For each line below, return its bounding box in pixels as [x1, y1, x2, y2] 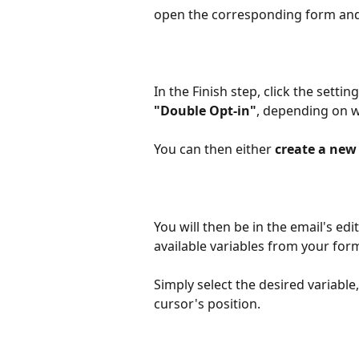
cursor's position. [154, 294, 260, 313]
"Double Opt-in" [154, 102, 256, 120]
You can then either [154, 140, 275, 159]
